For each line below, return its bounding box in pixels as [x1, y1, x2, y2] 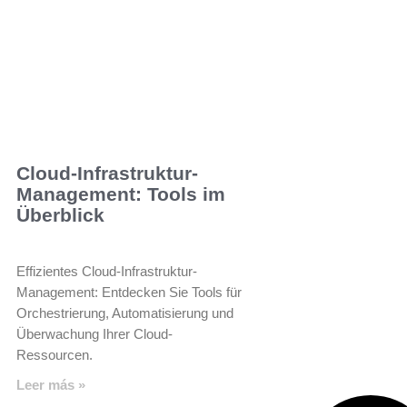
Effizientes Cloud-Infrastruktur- [16, 263, 197, 279]
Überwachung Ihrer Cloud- [16, 325, 173, 342]
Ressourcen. [16, 346, 93, 362]
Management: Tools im [16, 183, 225, 204]
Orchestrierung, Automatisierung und [16, 304, 233, 321]
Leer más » [16, 376, 85, 392]
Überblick [16, 203, 104, 225]
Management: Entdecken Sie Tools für [16, 283, 242, 300]
